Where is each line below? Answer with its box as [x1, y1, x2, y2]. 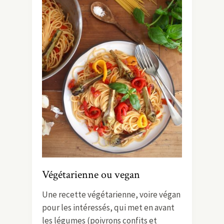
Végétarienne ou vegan [42, 167, 140, 182]
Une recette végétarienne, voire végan [42, 188, 180, 200]
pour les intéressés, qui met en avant [42, 201, 174, 213]
